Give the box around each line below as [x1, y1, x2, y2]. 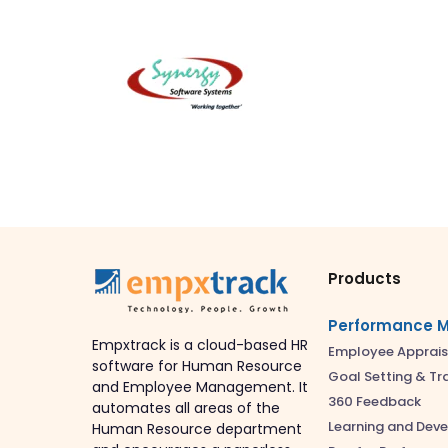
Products [328, 267, 401, 289]
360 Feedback [328, 392, 421, 411]
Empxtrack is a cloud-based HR [92, 334, 308, 355]
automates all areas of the [92, 397, 280, 418]
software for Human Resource [92, 355, 302, 376]
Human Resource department [92, 418, 302, 439]
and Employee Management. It [92, 376, 308, 397]
